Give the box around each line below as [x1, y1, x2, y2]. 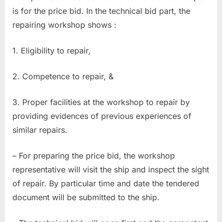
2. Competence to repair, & [12, 71, 121, 81]
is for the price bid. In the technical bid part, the [12, 5, 190, 16]
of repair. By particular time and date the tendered [12, 178, 199, 188]
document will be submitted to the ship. [12, 192, 160, 202]
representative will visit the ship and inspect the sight [12, 164, 209, 174]
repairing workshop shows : [12, 19, 119, 30]
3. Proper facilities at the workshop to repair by [12, 97, 190, 107]
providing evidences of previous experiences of [12, 111, 191, 121]
